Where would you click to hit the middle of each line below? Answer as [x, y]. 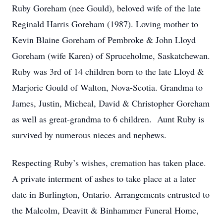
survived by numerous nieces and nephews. [89, 135]
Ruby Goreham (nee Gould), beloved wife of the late [106, 8]
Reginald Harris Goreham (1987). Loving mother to [105, 24]
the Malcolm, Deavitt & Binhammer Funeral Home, [105, 210]
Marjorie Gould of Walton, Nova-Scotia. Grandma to [107, 87]
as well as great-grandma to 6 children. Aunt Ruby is [108, 119]
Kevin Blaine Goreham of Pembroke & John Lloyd [104, 40]
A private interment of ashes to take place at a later [104, 178]
